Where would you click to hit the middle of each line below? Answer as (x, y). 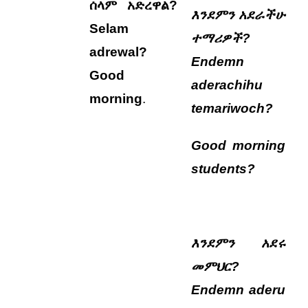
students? (223, 169)
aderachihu (227, 85)
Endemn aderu (239, 290)
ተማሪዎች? (221, 38)
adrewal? (119, 52)
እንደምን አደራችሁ (239, 15)
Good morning (239, 145)
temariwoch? (232, 108)
